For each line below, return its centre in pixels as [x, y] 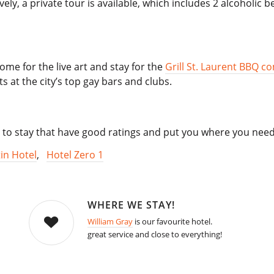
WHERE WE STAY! [131, 205]
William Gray [110, 222]
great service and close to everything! [154, 235]
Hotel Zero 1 [75, 155]
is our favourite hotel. [172, 222]
